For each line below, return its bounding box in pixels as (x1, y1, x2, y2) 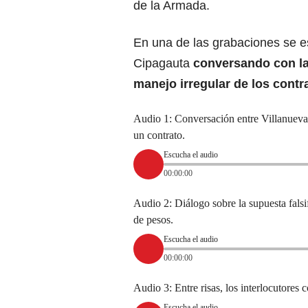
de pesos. (133, 213, 173, 225)
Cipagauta (133, 56, 193, 70)
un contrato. (133, 129, 185, 141)
